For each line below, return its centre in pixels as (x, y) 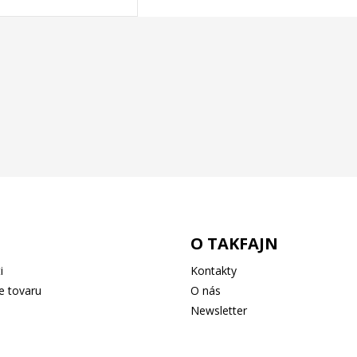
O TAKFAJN (234, 244)
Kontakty (214, 271)
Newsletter (219, 311)
